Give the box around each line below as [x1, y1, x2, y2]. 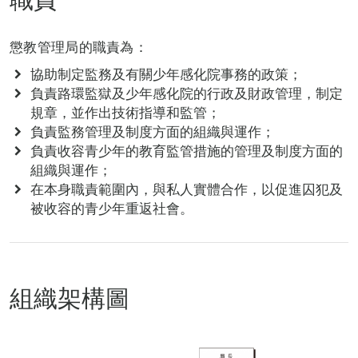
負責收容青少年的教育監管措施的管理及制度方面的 [30, 141, 343, 160]
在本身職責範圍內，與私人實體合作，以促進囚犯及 [30, 180, 343, 198]
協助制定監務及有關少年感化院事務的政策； [30, 65, 302, 83]
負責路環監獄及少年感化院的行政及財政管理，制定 [30, 84, 343, 102]
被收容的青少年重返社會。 [30, 199, 193, 217]
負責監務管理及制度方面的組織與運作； [30, 122, 275, 141]
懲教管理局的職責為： [10, 38, 148, 56]
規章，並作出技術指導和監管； [30, 103, 221, 121]
